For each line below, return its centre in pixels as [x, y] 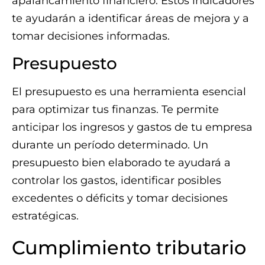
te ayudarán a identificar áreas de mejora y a [130, 19]
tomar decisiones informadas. [91, 36]
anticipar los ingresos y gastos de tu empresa [132, 127]
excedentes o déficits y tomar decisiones [120, 198]
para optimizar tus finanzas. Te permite [115, 109]
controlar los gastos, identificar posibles [117, 180]
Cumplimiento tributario [129, 247]
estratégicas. [45, 216]
